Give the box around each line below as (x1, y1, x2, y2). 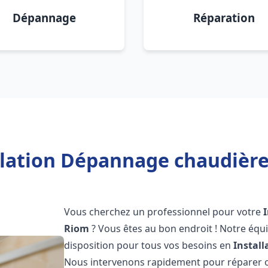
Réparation (193, 10, 255, 25)
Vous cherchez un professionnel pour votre (64, 205, 264, 218)
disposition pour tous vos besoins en (64, 239, 234, 252)
